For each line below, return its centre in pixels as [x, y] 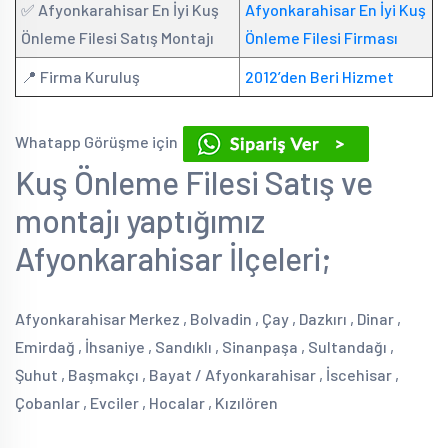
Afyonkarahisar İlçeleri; [173, 258]
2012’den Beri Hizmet [319, 76]
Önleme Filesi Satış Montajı [117, 37]
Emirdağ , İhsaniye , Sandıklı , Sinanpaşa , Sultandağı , [204, 346]
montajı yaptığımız [140, 220]
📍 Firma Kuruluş [80, 76]
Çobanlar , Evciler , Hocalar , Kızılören [146, 402]
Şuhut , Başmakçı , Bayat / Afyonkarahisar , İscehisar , [207, 374]
